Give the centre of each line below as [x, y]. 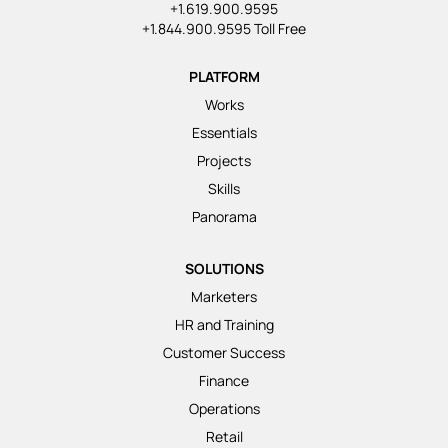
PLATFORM [224, 76]
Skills [224, 188]
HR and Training [224, 324]
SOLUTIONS [224, 268]
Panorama [224, 216]
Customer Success [224, 352]
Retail [224, 436]
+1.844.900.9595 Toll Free [224, 28]
